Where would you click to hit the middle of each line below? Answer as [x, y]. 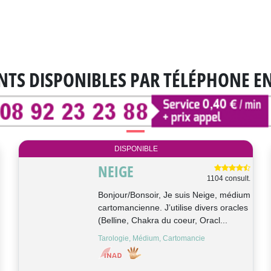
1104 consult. [229, 179]
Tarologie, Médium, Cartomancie [151, 239]
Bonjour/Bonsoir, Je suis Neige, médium [174, 195]
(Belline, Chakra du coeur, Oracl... [162, 220]
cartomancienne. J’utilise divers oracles [173, 208]
